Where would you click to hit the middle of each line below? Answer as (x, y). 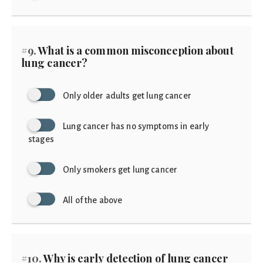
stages (41, 139)
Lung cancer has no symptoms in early (136, 126)
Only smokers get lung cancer (120, 170)
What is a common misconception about (135, 50)
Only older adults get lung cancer (127, 96)
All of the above (93, 200)
